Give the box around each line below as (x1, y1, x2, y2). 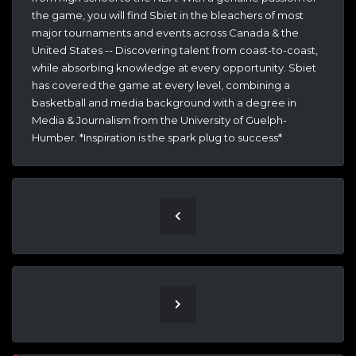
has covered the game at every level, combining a (32, 79, 290, 92)
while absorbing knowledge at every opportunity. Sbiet (32, 61, 316, 75)
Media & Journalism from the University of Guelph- (32, 114, 287, 127)
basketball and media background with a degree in (32, 96, 296, 110)
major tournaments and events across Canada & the (32, 26, 299, 40)
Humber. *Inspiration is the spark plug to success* (32, 131, 282, 145)
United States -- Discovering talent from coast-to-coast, (32, 44, 318, 57)
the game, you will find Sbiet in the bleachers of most (32, 9, 304, 22)
